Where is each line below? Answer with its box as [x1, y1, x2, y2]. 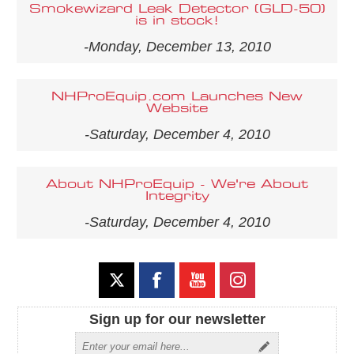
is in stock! [135, 14, 219, 27]
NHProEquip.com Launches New [51, 90, 303, 103]
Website [146, 102, 208, 115]
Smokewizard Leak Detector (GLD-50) [28, 2, 326, 15]
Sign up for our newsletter [88, 311, 265, 327]
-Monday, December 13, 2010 [83, 38, 271, 55]
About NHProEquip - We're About [46, 178, 308, 190]
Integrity [145, 190, 209, 202]
